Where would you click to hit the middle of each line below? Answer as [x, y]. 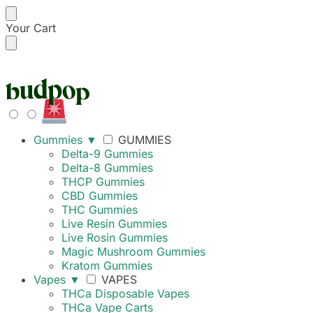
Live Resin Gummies [114, 224]
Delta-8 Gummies [107, 168]
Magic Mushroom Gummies [133, 252]
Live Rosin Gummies [115, 238]
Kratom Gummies [107, 265]
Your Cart [31, 28]
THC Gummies [100, 210]
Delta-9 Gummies [107, 154]
